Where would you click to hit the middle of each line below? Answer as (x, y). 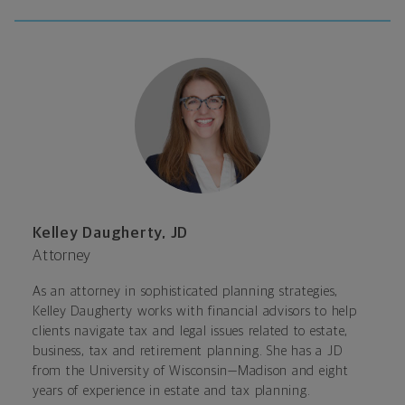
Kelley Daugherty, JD (110, 234)
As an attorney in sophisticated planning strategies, (185, 292)
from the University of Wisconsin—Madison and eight (191, 372)
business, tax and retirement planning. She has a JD (188, 352)
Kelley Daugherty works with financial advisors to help (195, 312)
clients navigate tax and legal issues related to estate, (190, 332)
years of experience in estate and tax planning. (172, 391)
